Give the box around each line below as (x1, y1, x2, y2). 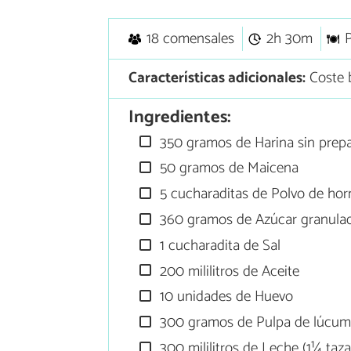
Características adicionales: (128, 66, 306, 91)
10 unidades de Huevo (156, 284, 294, 309)
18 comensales (146, 27, 234, 52)
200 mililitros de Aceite (156, 259, 300, 284)
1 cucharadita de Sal (156, 233, 281, 258)
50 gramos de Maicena (156, 156, 299, 181)
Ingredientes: (128, 103, 231, 132)
